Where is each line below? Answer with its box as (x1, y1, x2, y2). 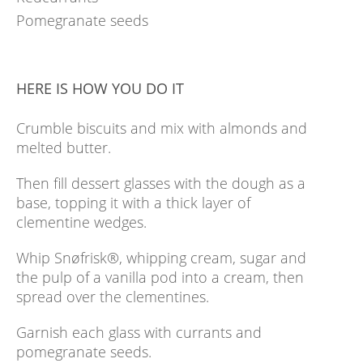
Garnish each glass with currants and (16, 322, 262, 342)
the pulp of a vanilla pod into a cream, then (16, 267, 304, 287)
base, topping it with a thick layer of (16, 192, 250, 212)
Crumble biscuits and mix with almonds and (16, 117, 307, 138)
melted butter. (16, 137, 111, 157)
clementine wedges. (16, 211, 147, 232)
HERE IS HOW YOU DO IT (16, 78, 184, 98)
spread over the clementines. (16, 286, 209, 306)
